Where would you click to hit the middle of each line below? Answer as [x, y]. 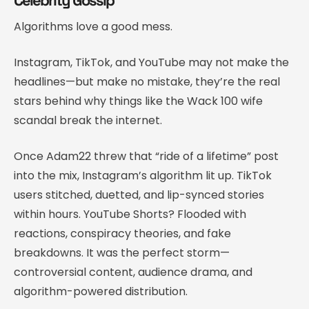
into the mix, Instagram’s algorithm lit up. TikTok [143, 175]
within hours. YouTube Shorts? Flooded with [130, 214]
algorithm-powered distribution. [101, 291]
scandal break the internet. [88, 120]
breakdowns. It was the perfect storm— [122, 252]
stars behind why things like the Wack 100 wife [138, 101]
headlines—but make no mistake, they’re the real [147, 81]
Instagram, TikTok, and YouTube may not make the [151, 62]
